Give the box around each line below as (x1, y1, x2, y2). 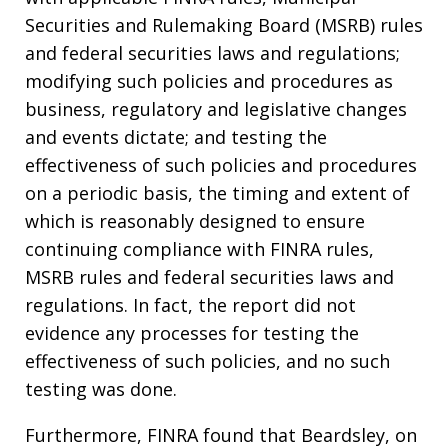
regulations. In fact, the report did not (25, 293, 356, 318)
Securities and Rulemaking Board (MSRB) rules (25, 13, 423, 38)
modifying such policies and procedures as (25, 69, 393, 94)
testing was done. (25, 377, 177, 402)
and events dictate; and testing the (25, 125, 327, 150)
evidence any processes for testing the (25, 321, 359, 346)
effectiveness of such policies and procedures (25, 153, 417, 178)
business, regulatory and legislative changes (25, 97, 407, 122)
